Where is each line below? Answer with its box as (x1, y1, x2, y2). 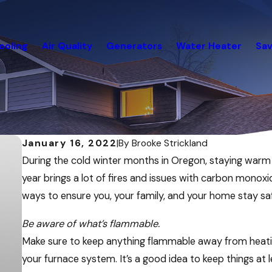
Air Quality (42, 39, 93, 52)
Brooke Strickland (132, 137, 208, 149)
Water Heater (176, 39, 242, 52)
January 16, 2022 (21, 137, 117, 149)
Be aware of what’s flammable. (21, 217, 160, 230)
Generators (106, 39, 163, 52)
